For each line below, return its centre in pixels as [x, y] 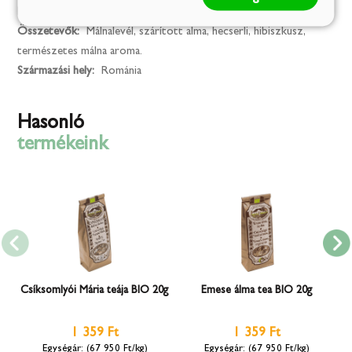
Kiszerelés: [45, 12]
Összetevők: [50, 31]
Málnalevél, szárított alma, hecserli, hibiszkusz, [196, 31]
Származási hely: [58, 71]
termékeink [63, 144]
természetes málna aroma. [80, 51]
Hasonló [51, 123]
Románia [122, 71]
